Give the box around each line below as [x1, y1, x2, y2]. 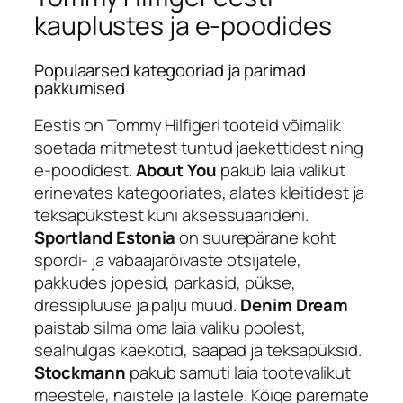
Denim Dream [240, 292, 349, 317]
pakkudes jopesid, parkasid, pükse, [34, 270, 296, 294]
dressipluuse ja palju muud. [34, 292, 241, 317]
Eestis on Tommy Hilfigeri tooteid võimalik [34, 112, 341, 137]
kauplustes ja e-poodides [34, 7, 332, 43]
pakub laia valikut [216, 157, 345, 182]
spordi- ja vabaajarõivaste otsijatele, [34, 247, 302, 272]
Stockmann [34, 360, 127, 384]
